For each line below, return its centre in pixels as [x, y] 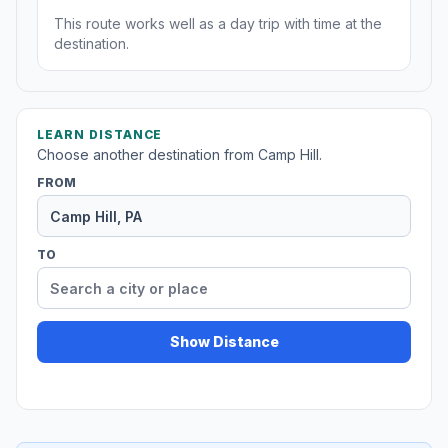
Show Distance [224, 342]
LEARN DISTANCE [100, 135]
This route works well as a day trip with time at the [218, 24]
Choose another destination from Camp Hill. [179, 155]
